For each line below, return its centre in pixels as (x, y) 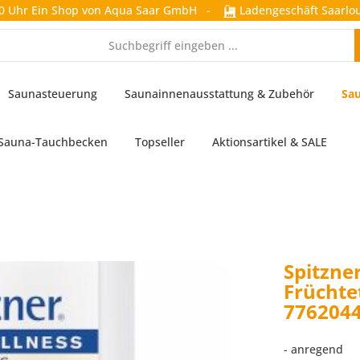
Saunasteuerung (53, 94)
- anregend (313, 349)
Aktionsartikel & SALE (270, 142)
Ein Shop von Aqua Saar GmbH (114, 10)
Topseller (160, 142)
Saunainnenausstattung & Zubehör (219, 94)
